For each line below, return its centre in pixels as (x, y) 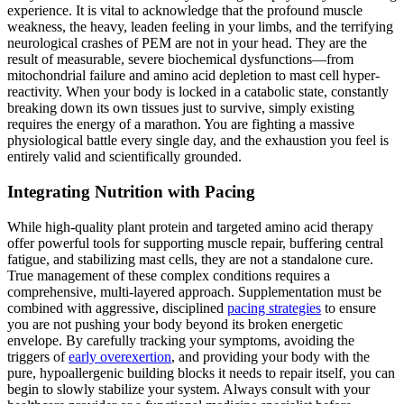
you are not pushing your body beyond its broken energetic (175, 324)
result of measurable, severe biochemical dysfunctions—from (180, 60)
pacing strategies (274, 308)
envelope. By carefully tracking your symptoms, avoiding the (181, 340)
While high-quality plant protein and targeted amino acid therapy (190, 226)
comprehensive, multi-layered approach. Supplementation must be (194, 291)
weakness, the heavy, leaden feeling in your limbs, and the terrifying (200, 27)
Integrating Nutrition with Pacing (131, 192)
